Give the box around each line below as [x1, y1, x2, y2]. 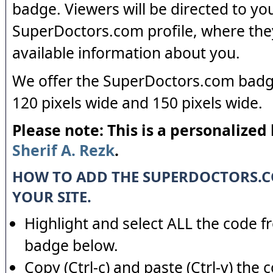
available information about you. [12, 43, 240, 63]
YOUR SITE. [12, 186, 91, 207]
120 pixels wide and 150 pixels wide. [12, 93, 263, 113]
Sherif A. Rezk [12, 140, 115, 160]
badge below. [24, 235, 118, 255]
